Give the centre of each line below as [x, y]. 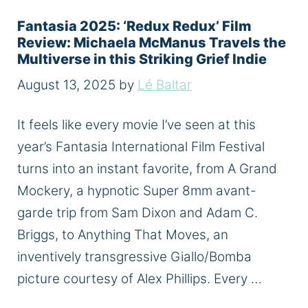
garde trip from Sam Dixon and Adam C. [137, 212]
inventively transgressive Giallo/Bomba [134, 256]
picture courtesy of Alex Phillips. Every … [140, 278]
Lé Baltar [165, 85]
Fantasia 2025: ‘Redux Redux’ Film [134, 26]
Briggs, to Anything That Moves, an [123, 234]
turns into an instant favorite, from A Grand [147, 168]
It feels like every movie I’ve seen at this [136, 124]
